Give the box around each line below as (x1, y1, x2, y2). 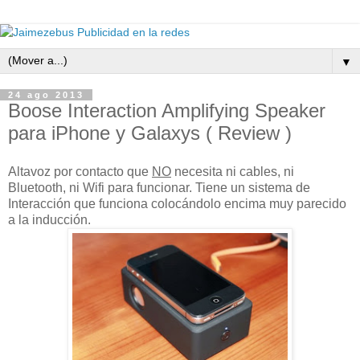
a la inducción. (8, 212, 91, 227)
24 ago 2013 (8, 90, 84, 100)
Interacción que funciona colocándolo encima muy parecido (8, 196, 346, 211)
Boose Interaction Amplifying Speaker (8, 100, 325, 121)
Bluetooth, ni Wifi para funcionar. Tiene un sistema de (8, 180, 310, 194)
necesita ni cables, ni (171, 164, 294, 178)
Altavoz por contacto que (8, 164, 152, 178)
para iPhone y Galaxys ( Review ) (8, 122, 292, 144)
